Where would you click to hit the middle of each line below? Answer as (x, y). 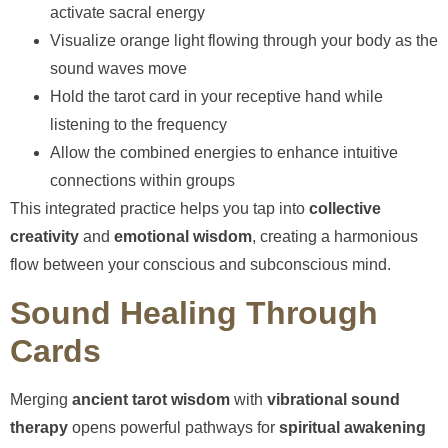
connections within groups (142, 181)
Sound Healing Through (194, 312)
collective (345, 209)
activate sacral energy (127, 13)
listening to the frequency (138, 125)
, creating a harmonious (335, 237)
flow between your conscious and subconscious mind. (200, 265)
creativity (44, 237)
